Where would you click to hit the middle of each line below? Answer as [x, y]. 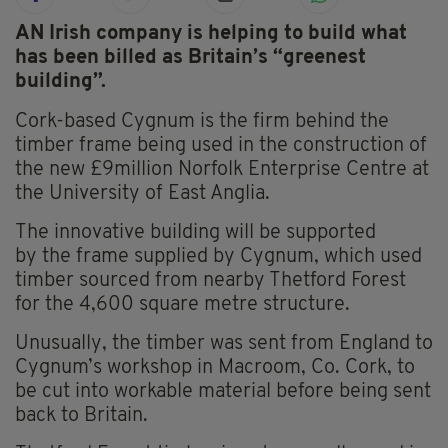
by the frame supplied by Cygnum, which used [218, 257]
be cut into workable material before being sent [223, 392]
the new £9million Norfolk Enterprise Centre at [222, 170]
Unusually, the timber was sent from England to [224, 344]
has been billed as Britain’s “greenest [190, 58]
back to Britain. [81, 416]
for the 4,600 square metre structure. [182, 305]
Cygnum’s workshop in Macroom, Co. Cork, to [215, 368]
